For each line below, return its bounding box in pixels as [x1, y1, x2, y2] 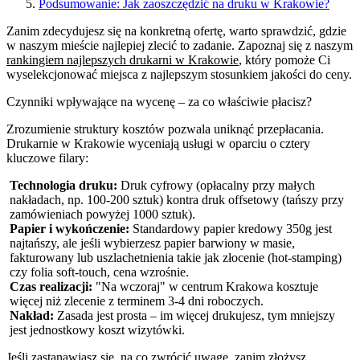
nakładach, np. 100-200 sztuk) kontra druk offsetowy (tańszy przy [10, 192, 344, 207]
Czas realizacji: [10, 279, 92, 293]
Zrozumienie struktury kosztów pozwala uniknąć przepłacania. [6, 121, 324, 136]
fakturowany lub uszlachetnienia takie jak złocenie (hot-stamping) [10, 250, 342, 264]
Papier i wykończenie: [10, 221, 129, 235]
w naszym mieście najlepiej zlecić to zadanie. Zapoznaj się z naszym [6, 38, 353, 52]
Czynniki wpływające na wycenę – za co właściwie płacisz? [6, 94, 312, 108]
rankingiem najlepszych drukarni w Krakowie [6, 52, 239, 67]
